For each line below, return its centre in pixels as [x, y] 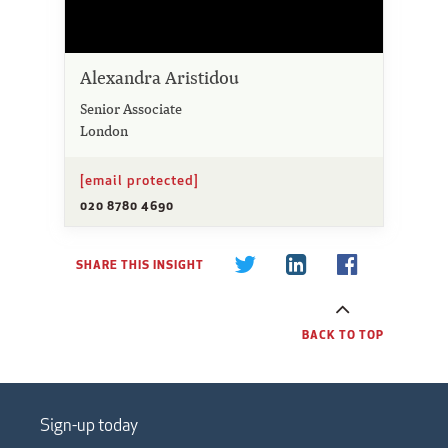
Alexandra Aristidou [159, 77]
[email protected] [139, 179]
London [104, 130]
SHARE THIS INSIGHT [139, 263]
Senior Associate [131, 108]
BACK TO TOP [343, 333]
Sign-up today [89, 424]
